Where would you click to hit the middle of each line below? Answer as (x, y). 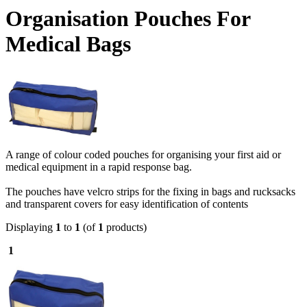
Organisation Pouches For (128, 19)
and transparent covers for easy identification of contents (127, 204)
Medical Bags (68, 44)
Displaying (30, 227)
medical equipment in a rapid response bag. (99, 167)
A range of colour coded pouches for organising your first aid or (143, 154)
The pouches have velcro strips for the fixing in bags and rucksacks (152, 191)
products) (125, 227)
